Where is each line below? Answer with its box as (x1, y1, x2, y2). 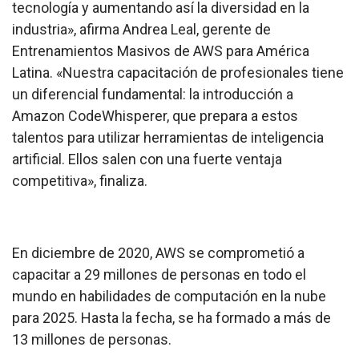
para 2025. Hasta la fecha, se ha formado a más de (12, 309, 331, 327)
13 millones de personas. (12, 331, 171, 349)
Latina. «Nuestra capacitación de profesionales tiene (12, 64, 344, 82)
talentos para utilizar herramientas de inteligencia (12, 129, 324, 147)
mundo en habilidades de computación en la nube (12, 288, 326, 305)
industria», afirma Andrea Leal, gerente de (12, 21, 271, 38)
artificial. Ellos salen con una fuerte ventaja (12, 151, 282, 168)
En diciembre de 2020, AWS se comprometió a (12, 244, 305, 262)
